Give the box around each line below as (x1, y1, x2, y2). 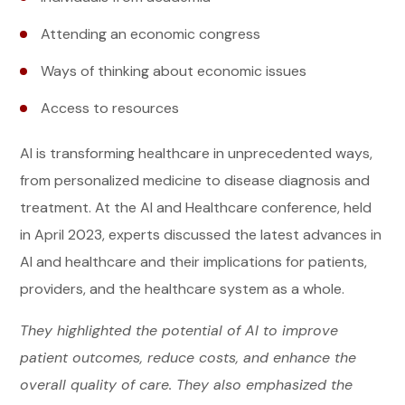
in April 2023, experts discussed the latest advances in (20, 225, 382, 245)
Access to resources (41, 99, 180, 118)
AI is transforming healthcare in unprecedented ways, (20, 144, 373, 164)
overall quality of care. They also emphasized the (20, 375, 353, 395)
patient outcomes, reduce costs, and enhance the (20, 348, 357, 368)
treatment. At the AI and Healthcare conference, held (20, 198, 372, 218)
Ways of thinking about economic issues (41, 61, 307, 80)
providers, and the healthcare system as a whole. (20, 279, 345, 299)
